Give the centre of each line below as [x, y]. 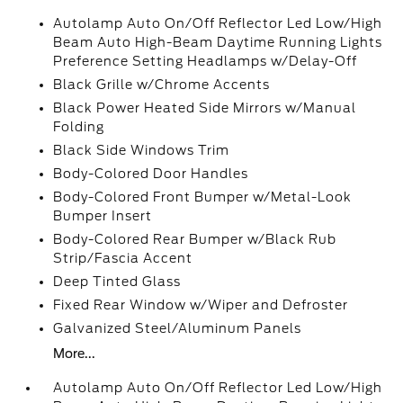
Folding [79, 127]
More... [75, 354]
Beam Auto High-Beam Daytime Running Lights [218, 42]
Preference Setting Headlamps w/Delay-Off [206, 61]
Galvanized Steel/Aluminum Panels [178, 328]
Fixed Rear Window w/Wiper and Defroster [201, 305]
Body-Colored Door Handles [151, 174]
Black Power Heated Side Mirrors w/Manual [205, 108]
